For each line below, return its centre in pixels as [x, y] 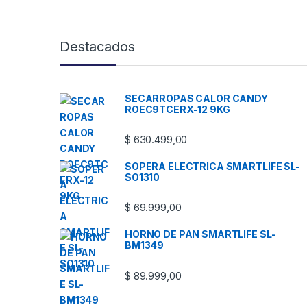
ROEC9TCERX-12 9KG [177, 109]
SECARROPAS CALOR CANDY [196, 98]
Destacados [97, 46]
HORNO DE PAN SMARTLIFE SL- [200, 234]
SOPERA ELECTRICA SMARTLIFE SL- [212, 166]
